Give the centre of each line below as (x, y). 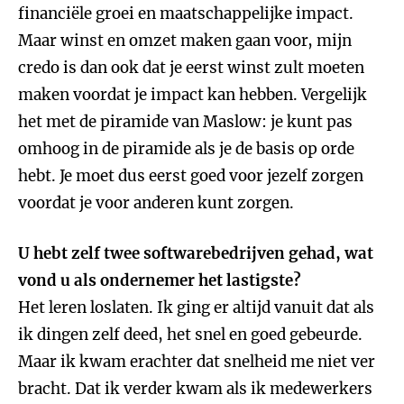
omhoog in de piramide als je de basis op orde (186, 149)
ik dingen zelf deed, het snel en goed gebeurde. (190, 335)
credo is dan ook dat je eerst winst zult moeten (191, 68)
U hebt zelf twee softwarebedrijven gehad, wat (196, 253)
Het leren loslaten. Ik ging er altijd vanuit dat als (196, 308)
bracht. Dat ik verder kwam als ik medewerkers (195, 389)
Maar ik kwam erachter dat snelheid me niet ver (197, 362)
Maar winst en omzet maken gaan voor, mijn (185, 41)
